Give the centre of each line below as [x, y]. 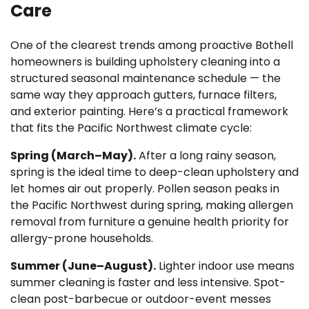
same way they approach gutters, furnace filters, [143, 95]
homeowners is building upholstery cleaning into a [145, 62]
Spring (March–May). [73, 156]
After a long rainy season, [206, 156]
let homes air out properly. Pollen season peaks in [145, 189]
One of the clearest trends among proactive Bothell [152, 46]
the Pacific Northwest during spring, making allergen [152, 206]
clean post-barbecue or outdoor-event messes [141, 299]
